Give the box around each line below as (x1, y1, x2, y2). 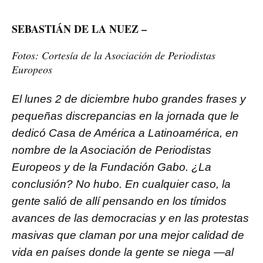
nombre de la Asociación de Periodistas (12, 143, 211, 156)
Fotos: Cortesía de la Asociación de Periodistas (12, 48, 215, 62)
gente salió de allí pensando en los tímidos (12, 194, 227, 207)
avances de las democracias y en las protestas (12, 211, 249, 224)
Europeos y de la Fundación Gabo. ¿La (12, 160, 211, 173)
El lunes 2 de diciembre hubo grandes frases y (12, 92, 246, 105)
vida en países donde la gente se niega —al (12, 245, 234, 258)
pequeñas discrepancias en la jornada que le (12, 109, 239, 122)
